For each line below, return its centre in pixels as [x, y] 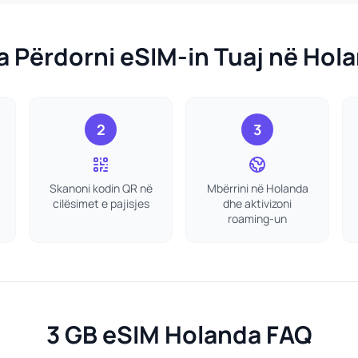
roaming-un [257, 219]
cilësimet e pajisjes [101, 203]
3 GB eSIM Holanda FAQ [179, 334]
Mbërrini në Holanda [257, 188]
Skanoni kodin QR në [101, 188]
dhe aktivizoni [257, 203]
